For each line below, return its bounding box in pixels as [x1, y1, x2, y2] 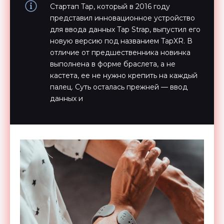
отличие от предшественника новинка [50, 48, 190, 57]
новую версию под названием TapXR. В [50, 36, 192, 45]
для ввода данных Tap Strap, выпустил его [50, 25, 200, 34]
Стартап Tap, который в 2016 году [50, 2, 170, 11]
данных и [50, 94, 83, 103]
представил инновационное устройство [50, 13, 195, 22]
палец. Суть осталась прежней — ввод [50, 82, 187, 91]
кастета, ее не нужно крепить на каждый [50, 71, 197, 80]
